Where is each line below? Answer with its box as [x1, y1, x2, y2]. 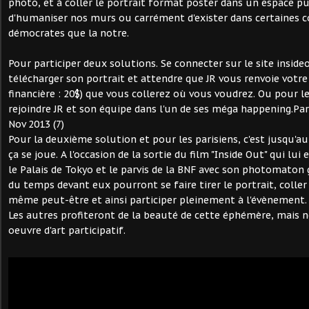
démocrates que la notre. [8, 26, 129, 39]
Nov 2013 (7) [8, 117, 64, 130]
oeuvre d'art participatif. [8, 223, 126, 237]
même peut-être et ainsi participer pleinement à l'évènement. [8, 193, 307, 206]
